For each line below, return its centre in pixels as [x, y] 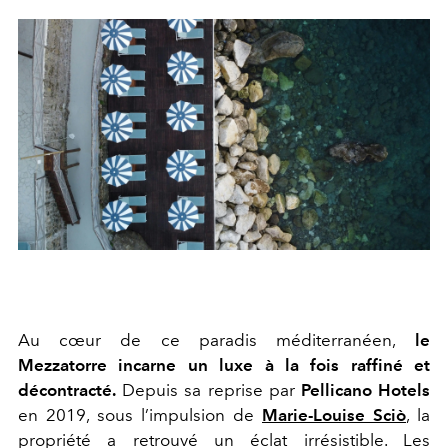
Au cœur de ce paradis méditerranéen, [207, 339]
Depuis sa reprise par [208, 389]
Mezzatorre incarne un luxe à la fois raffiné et [224, 364]
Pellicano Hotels [365, 389]
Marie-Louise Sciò [334, 414]
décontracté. [67, 389]
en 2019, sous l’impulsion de [140, 414]
